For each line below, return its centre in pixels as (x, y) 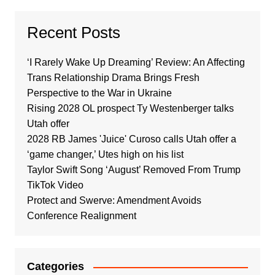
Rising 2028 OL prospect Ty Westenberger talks (130, 108)
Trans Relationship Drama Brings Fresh (113, 78)
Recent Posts (73, 33)
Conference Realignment (81, 216)
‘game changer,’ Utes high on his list (105, 154)
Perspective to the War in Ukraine (99, 93)
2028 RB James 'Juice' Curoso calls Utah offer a (131, 139)
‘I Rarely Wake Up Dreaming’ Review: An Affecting (136, 62)
